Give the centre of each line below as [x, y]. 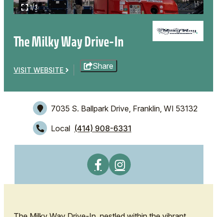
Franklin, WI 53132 [165, 108]
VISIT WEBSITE [39, 70]
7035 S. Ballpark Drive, [91, 108]
